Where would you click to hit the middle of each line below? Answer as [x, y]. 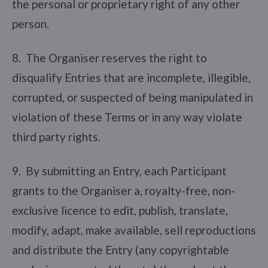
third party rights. [56, 136]
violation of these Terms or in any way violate [127, 117]
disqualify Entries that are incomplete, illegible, [131, 77]
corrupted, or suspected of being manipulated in [133, 97]
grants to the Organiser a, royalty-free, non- [124, 190]
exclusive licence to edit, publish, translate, [120, 210]
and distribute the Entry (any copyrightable [121, 249]
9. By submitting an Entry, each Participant [119, 170]
